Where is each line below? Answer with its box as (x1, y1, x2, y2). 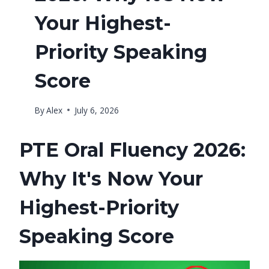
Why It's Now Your (19, 166, 203, 190)
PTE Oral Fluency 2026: (19, 138, 246, 162)
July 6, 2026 (74, 104, 119, 116)
